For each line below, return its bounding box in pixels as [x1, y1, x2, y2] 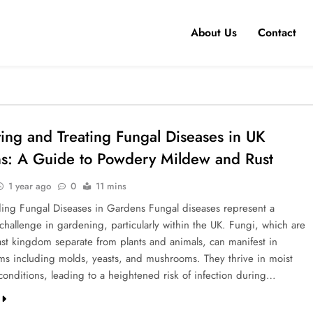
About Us [191, 24, 237, 41]
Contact [258, 24, 296, 41]
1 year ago [8, 180, 52, 193]
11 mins [96, 180, 127, 193]
